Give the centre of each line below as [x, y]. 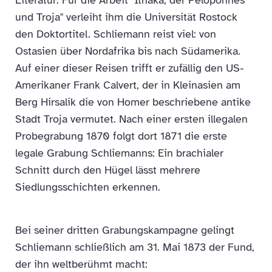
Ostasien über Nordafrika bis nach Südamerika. [128, 51]
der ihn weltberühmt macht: [81, 264]
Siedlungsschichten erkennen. [88, 187]
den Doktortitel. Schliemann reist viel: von [116, 34]
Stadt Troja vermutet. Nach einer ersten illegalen [131, 119]
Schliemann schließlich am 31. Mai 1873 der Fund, [135, 247]
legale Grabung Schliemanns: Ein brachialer [119, 153]
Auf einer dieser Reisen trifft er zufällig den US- [130, 68]
